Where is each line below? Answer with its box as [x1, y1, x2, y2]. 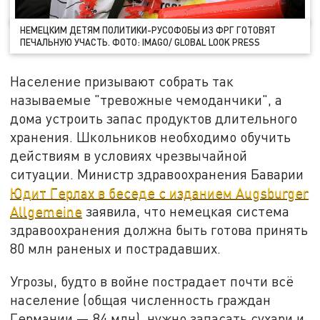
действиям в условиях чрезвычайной [10, 147, 248, 164]
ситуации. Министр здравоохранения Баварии [10, 166, 304, 183]
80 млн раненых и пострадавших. [10, 240, 221, 257]
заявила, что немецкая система [82, 203, 290, 220]
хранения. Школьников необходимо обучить [10, 129, 291, 146]
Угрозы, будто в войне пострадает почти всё [10, 272, 294, 289]
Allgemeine [10, 203, 83, 220]
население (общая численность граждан [10, 291, 271, 308]
